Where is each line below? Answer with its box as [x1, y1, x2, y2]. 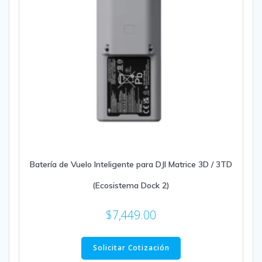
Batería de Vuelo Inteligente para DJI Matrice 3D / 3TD [30, 159, 232, 170]
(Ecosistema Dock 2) [92, 180, 170, 191]
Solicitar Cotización [92, 243, 170, 253]
